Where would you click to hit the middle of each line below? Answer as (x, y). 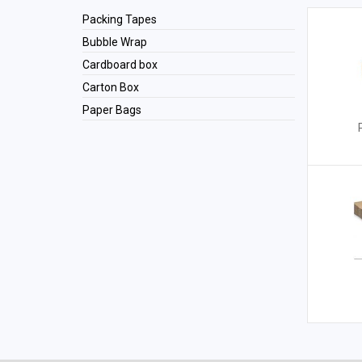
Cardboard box (120, 65)
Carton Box (111, 87)
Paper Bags (112, 110)
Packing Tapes (120, 19)
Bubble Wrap (115, 42)
